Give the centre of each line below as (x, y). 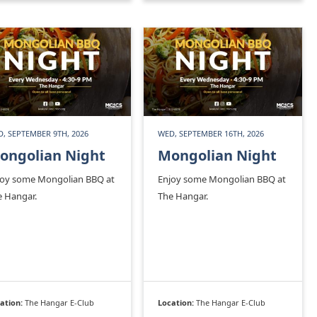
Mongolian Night (217, 156)
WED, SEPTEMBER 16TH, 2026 (211, 134)
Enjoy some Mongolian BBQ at (222, 179)
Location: (177, 303)
